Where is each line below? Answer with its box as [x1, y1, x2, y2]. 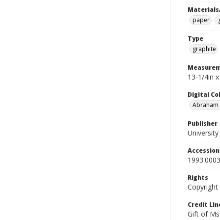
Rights [188, 173, 208, 182]
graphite [192, 45, 216, 53]
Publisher [188, 119, 218, 128]
